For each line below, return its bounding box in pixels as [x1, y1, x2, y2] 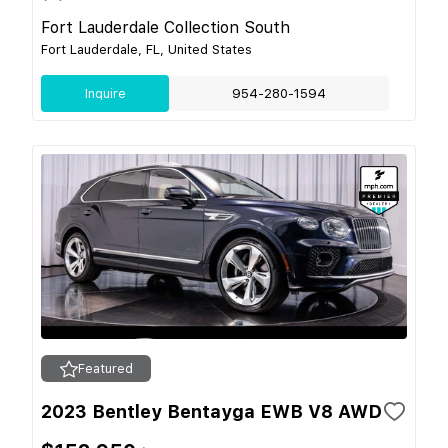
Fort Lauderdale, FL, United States [41, 42, 252, 57]
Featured [77, 361, 133, 376]
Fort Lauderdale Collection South [41, 18, 290, 37]
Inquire [84, 86, 126, 101]
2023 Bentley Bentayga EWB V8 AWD [41, 401, 382, 422]
